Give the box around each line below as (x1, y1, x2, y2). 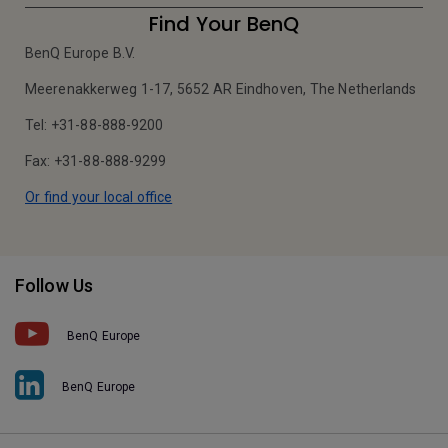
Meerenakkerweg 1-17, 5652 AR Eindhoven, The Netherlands (25, 81, 417, 97)
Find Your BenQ (148, 10, 300, 38)
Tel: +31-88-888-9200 (25, 117, 164, 133)
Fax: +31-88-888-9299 (25, 153, 167, 169)
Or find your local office (25, 189, 173, 205)
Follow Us (15, 275, 94, 296)
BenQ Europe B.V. (25, 45, 136, 61)
